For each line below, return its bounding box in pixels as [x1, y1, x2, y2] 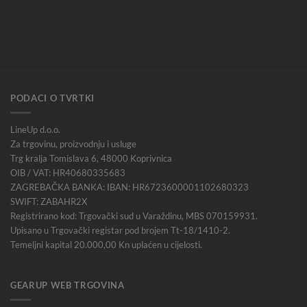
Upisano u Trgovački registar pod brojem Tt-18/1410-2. [10, 225, 230, 236]
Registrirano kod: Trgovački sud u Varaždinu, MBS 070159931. [10, 210, 258, 222]
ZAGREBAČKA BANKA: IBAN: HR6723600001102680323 [10, 182, 249, 193]
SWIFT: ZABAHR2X [10, 196, 87, 208]
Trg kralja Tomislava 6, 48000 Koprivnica [10, 153, 172, 164]
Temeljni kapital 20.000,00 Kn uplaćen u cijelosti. [10, 239, 202, 251]
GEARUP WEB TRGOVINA [10, 279, 125, 291]
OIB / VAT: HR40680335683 [10, 167, 125, 179]
